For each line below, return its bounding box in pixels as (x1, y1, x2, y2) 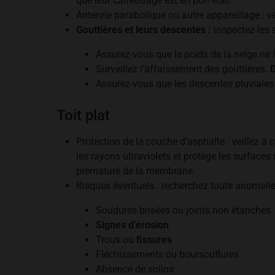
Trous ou (96, 234, 136, 246)
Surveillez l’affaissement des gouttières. (96, 63, 270, 75)
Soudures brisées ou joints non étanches (96, 204, 271, 216)
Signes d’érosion (96, 219, 169, 231)
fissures (136, 234, 172, 246)
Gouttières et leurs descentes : (76, 24, 211, 36)
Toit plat (56, 107, 110, 124)
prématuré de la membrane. (76, 165, 195, 177)
